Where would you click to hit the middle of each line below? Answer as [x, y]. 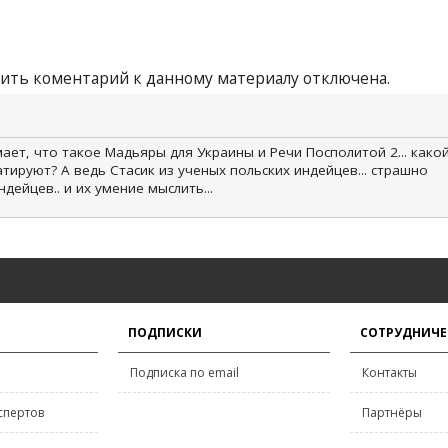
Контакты [389, 372]
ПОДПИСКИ [165, 332]
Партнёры [392, 412]
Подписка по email [184, 372]
